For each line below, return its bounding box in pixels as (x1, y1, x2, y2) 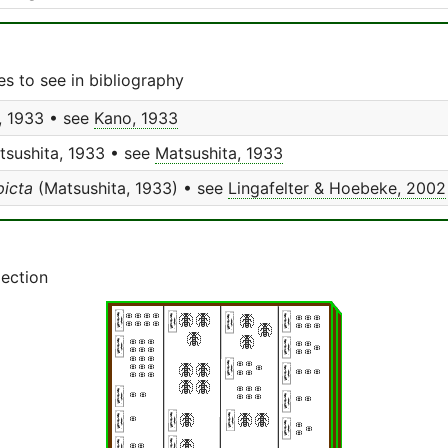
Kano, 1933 (94, 108, 178, 128)
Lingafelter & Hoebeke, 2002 (228, 178, 446, 198)
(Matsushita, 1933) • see (33, 178, 228, 198)
